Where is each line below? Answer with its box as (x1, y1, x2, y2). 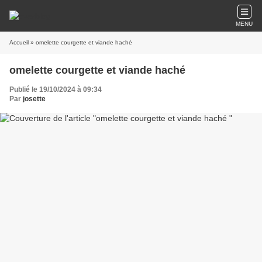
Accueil (9, 39, 29, 46)
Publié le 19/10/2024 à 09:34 (9, 85, 102, 94)
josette (23, 95, 46, 103)
